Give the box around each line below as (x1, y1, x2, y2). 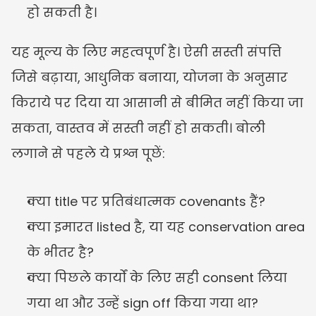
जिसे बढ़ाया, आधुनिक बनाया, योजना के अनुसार (11, 68, 288, 86)
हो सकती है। (27, 3, 97, 21)
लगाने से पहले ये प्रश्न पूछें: (11, 144, 165, 162)
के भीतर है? (27, 243, 94, 261)
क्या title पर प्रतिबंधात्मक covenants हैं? (27, 192, 265, 210)
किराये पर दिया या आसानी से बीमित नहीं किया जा (11, 93, 303, 111)
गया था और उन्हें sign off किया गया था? (27, 293, 258, 312)
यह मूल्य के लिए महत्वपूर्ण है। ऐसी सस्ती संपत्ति (11, 42, 281, 61)
